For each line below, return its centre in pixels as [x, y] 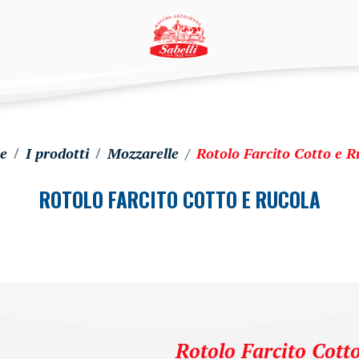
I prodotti [57, 153]
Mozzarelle [143, 153]
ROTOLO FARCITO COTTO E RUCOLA [179, 199]
